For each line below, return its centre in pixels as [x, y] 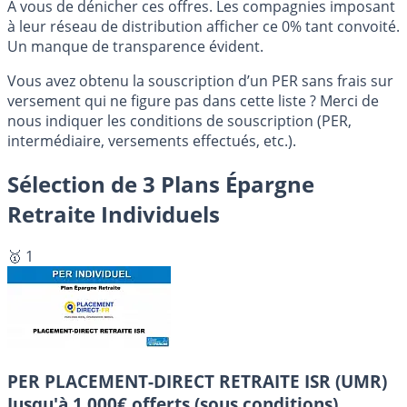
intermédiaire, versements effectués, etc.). [152, 140]
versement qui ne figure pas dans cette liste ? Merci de [193, 100]
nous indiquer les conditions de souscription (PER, [179, 120]
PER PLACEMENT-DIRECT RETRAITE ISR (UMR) [197, 382]
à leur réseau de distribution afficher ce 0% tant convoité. [203, 26]
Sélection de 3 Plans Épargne [161, 184]
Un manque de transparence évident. [135, 46]
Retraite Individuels [114, 213]
